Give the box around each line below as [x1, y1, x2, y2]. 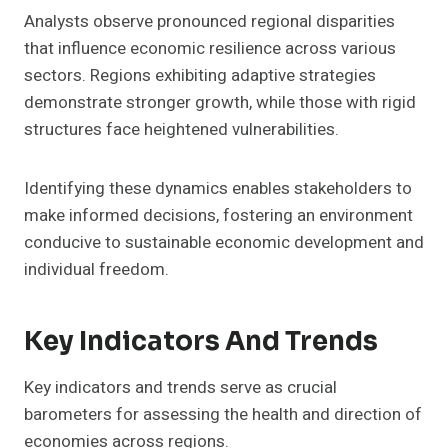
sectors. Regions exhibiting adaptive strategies [24, 63, 376, 89]
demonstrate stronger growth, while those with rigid [24, 90, 416, 116]
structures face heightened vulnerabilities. [24, 117, 339, 143]
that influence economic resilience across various [24, 36, 396, 62]
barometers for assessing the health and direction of [24, 402, 422, 428]
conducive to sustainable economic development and [24, 230, 424, 256]
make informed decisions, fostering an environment [24, 203, 413, 229]
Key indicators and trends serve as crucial [24, 375, 337, 401]
